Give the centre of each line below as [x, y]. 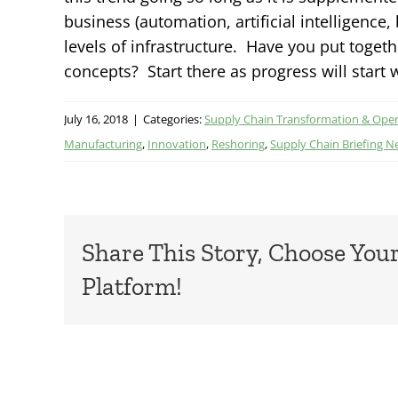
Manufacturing [103, 143]
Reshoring [238, 143]
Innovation [177, 143]
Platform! [132, 286]
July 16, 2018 [96, 119]
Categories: [174, 119]
